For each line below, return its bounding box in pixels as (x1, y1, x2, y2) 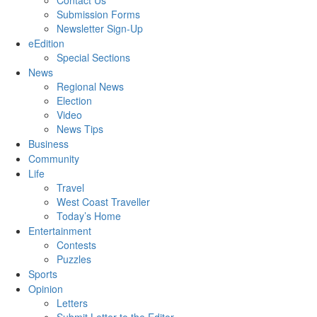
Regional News (57, 79, 124, 94)
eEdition (28, 36, 64, 51)
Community (28, 151, 79, 166)
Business (28, 137, 69, 151)
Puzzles (57, 252, 91, 267)
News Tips (57, 122, 103, 137)
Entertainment (28, 224, 91, 238)
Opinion (28, 282, 63, 296)
